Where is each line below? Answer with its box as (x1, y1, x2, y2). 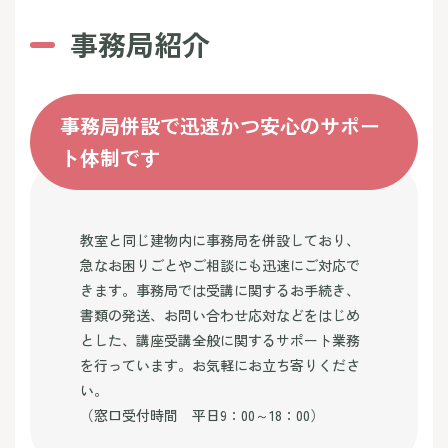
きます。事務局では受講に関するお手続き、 (80, 280, 360, 300)
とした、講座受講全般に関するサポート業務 (80, 330, 360, 350)
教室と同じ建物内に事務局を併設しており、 (80, 230, 360, 250)
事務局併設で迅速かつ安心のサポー (60, 111, 380, 140)
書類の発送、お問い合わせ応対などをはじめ (80, 305, 360, 325)
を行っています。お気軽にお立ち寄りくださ (80, 355, 360, 375)
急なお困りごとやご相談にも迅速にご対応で (80, 255, 360, 275)
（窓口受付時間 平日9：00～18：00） (80, 405, 324, 425)
